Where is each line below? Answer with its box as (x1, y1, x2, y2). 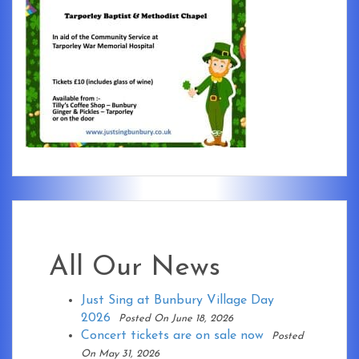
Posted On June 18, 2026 (119, 313, 233, 325)
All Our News (49, 254, 220, 283)
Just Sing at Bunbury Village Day (81, 294, 274, 308)
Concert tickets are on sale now (81, 329, 264, 343)
